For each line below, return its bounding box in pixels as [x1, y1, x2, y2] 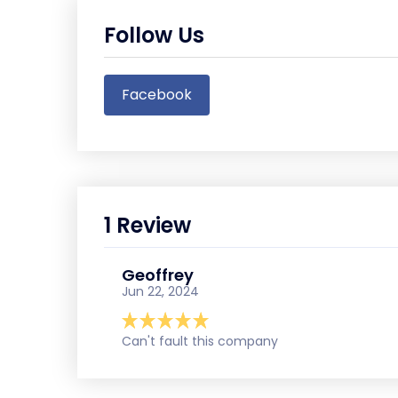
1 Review [104, 211, 191, 240]
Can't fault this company [122, 332, 278, 350]
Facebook [122, 84, 192, 105]
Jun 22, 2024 [122, 283, 199, 300]
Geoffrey [122, 264, 194, 286]
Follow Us [104, 20, 204, 50]
